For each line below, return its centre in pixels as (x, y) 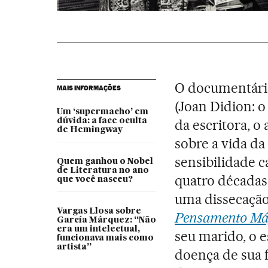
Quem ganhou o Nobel (105, 161)
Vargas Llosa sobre (99, 211)
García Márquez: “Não (106, 220)
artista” (74, 247)
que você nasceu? (95, 179)
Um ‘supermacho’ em (102, 112)
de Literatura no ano (103, 170)
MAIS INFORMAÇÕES (89, 88)
